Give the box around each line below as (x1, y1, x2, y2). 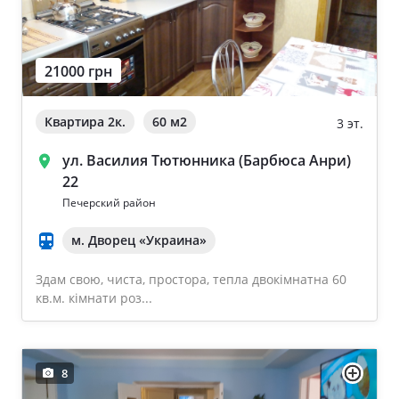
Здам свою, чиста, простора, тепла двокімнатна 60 (36, 271, 346, 288)
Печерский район (62, 195, 156, 210)
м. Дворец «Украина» (71, 232, 207, 248)
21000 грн (45, 61, 112, 81)
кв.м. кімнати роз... (36, 289, 152, 306)
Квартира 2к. (45, 113, 126, 130)
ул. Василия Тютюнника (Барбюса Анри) (62, 151, 351, 170)
